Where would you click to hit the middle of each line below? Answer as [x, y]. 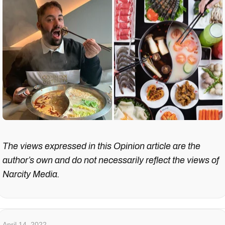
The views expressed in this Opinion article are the [101, 146]
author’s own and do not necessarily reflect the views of [111, 160]
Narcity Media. [31, 175]
